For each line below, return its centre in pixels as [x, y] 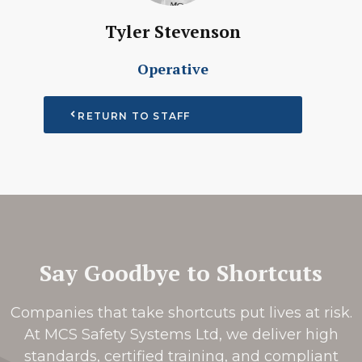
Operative [173, 68]
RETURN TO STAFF [134, 116]
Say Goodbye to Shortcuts [181, 272]
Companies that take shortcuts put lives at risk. [181, 312]
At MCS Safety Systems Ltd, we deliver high [181, 334]
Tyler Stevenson [173, 31]
